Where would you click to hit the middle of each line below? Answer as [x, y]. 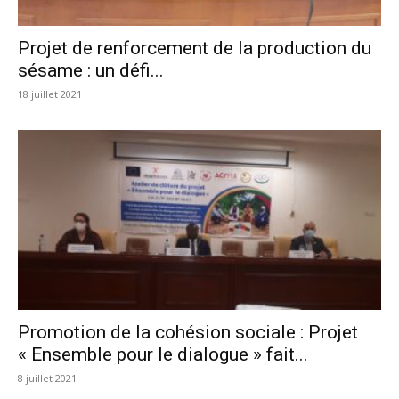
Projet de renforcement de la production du [195, 49]
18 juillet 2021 [50, 94]
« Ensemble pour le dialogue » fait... [163, 354]
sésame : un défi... [91, 71]
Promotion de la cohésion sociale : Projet [188, 332]
